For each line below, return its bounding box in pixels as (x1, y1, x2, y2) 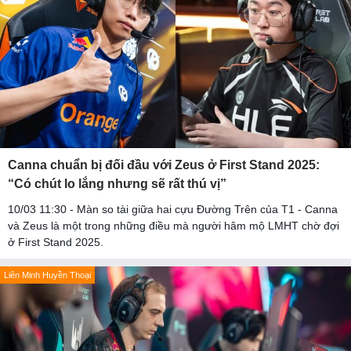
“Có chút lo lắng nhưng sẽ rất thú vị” (8, 176, 226, 190)
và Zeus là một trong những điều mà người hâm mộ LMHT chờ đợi (8, 219, 339, 232)
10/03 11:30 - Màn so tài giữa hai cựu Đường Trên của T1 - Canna (8, 202, 338, 215)
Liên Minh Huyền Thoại (4, 270, 91, 280)
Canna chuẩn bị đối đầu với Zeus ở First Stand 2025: (8, 157, 320, 172)
